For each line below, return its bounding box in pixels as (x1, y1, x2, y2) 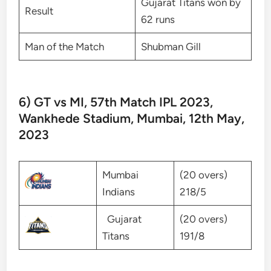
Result (24, 4, 53, 17)
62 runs (140, 13, 175, 25)
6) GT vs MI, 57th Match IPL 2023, (19, 94, 214, 110)
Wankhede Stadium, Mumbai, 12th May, (19, 111, 245, 126)
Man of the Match (24, 40, 104, 53)
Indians (102, 186, 135, 198)
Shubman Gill (140, 40, 201, 53)
